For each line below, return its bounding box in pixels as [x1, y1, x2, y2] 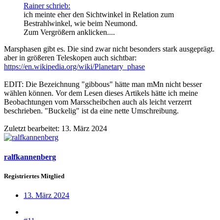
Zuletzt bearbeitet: [4, 124, 61, 133]
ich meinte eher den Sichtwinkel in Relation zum [24, 10, 174, 19]
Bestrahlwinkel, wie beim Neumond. [24, 19, 137, 28]
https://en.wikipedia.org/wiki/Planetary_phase [4, 62, 145, 71]
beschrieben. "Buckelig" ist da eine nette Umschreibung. [4, 107, 179, 115]
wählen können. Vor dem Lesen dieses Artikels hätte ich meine [4, 89, 198, 98]
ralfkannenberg [4, 152, 56, 161]
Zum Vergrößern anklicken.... [24, 28, 115, 37]
